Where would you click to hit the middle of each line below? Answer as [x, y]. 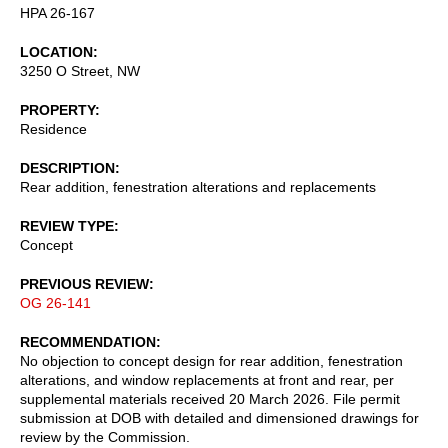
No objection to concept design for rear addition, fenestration [211, 360]
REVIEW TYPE [67, 225]
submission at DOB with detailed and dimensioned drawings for [219, 417]
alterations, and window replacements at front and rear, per [207, 379]
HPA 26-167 [57, 12]
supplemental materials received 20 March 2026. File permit [210, 398]
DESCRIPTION [67, 167]
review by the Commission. [105, 436]
